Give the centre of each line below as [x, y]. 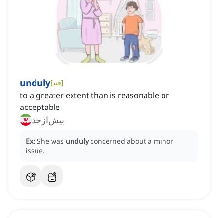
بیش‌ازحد [48, 120]
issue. [35, 151]
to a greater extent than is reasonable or [95, 96]
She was [51, 141]
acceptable [40, 107]
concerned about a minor [132, 141]
